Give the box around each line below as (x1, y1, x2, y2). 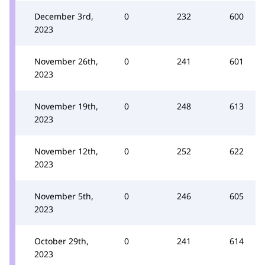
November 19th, (34, 100, 98, 112)
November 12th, (34, 145, 98, 157)
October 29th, (34, 235, 89, 247)
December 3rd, (34, 10, 93, 22)
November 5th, (34, 190, 93, 202)
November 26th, (34, 55, 98, 67)
